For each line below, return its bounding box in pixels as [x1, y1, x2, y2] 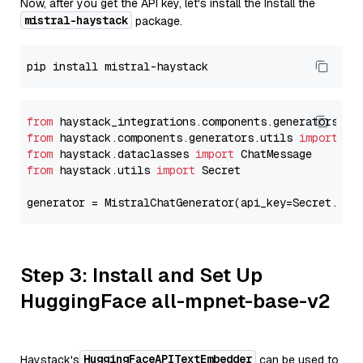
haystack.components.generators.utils [53, 130, 299, 145]
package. [132, 14, 182, 28]
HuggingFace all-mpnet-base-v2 [20, 288, 331, 314]
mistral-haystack [24, 13, 128, 28]
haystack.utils [53, 163, 156, 177]
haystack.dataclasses [53, 147, 195, 161]
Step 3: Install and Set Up [20, 263, 263, 288]
